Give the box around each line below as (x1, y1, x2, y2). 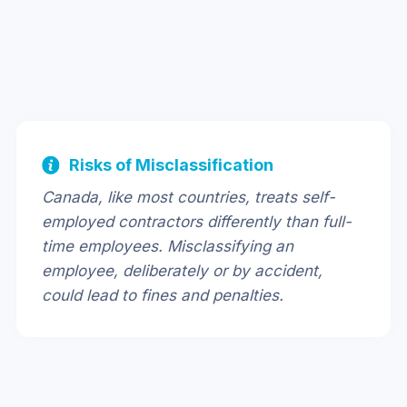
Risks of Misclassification (69, 154, 273, 174)
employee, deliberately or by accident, (42, 261, 323, 280)
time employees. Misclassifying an (42, 236, 293, 255)
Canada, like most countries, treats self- (42, 187, 335, 206)
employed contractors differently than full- (42, 212, 352, 231)
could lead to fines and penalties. (42, 285, 283, 304)
